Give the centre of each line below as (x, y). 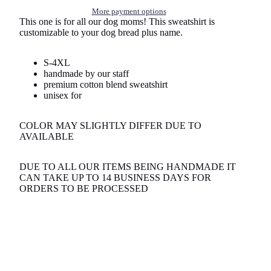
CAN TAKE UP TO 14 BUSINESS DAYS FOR (115, 178)
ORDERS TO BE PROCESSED (85, 189)
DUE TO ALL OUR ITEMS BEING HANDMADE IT (128, 167)
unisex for (64, 96)
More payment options (129, 11)
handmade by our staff (87, 74)
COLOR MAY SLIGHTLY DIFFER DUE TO (110, 126)
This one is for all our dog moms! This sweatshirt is (117, 22)
